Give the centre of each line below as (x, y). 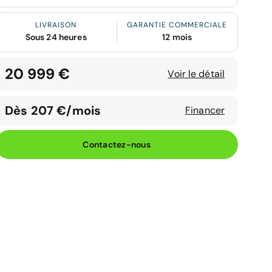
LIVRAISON (56, 25)
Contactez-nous (117, 144)
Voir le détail (196, 74)
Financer (205, 110)
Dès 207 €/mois (53, 110)
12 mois (177, 37)
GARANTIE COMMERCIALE (177, 25)
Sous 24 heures (56, 37)
